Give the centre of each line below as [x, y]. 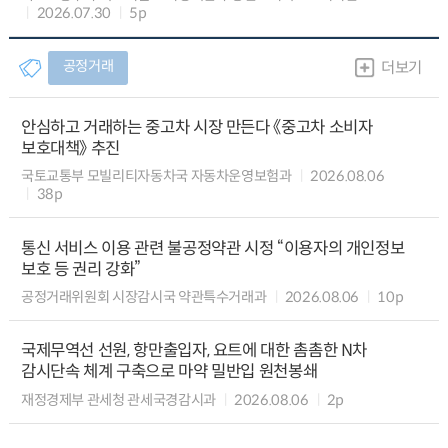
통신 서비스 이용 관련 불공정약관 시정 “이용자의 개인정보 [212, 248]
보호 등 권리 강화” [80, 269]
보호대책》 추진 [70, 148]
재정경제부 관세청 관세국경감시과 [118, 399]
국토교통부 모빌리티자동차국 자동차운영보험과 [156, 176]
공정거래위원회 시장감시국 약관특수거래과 [143, 296]
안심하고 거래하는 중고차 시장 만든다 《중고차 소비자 [196, 127]
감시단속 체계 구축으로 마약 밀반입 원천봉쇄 [169, 372]
